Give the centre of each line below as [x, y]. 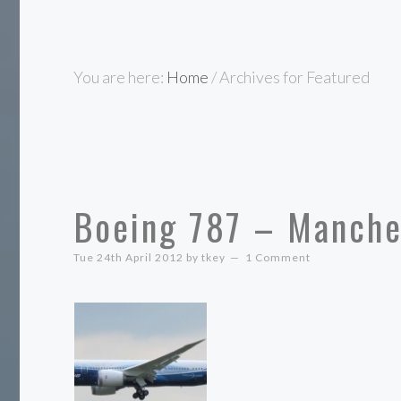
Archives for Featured [294, 77]
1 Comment [278, 257]
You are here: [120, 77]
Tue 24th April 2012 [129, 257]
